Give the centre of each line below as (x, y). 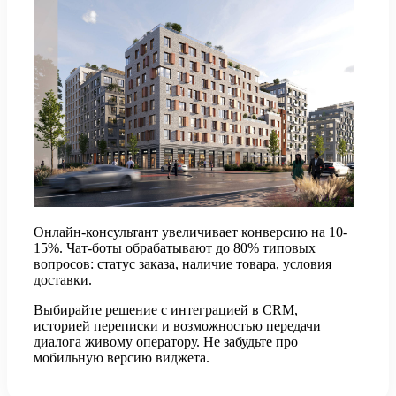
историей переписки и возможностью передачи (177, 325)
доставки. (63, 279)
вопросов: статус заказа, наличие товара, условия (183, 263)
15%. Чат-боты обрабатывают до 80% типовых (175, 247)
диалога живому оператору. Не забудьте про (166, 341)
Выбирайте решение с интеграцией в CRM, (166, 309)
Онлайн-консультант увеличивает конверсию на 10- (190, 232)
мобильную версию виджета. (122, 357)
